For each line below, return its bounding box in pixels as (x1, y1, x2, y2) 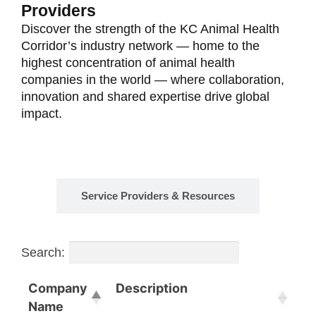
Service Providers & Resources (81, 189, 235, 202)
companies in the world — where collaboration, (21, 72, 284, 87)
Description (116, 280, 188, 296)
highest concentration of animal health (21, 55, 235, 70)
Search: (21, 245, 65, 260)
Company (28, 280, 87, 296)
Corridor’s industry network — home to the (21, 38, 260, 53)
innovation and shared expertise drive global (21, 89, 269, 104)
